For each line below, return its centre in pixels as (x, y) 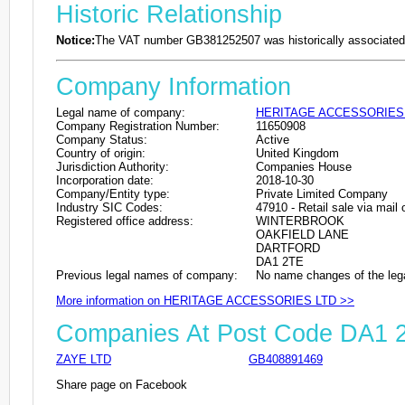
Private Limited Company (322, 193)
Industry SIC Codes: (109, 207)
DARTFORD (288, 248)
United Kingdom (297, 153)
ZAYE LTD (84, 359)
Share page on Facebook (122, 384)
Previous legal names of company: (147, 275)
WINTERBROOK (300, 221)
